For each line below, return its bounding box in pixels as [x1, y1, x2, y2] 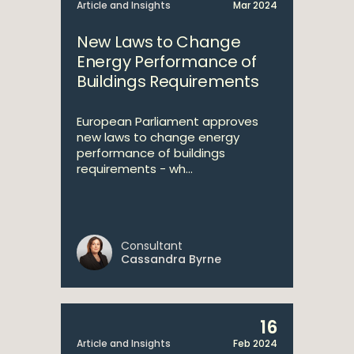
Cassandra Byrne [121, 251, 221, 267]
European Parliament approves [77, 113, 258, 130]
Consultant [121, 238, 183, 254]
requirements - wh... [77, 160, 193, 177]
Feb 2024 [233, 337, 277, 350]
